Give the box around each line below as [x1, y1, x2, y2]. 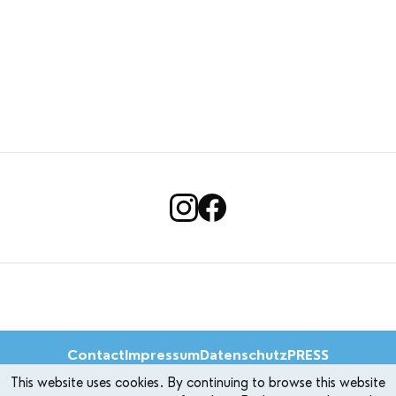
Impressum [125, 346, 200, 363]
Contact [67, 346, 125, 363]
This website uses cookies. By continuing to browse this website [11, 375, 385, 392]
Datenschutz [200, 346, 287, 363]
